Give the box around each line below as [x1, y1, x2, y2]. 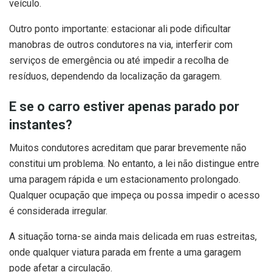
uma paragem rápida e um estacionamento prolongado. [9, 174, 240, 186]
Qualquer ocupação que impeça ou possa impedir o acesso [9, 189, 260, 202]
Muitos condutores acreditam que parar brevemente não [9, 142, 246, 154]
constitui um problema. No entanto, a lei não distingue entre [9, 158, 259, 170]
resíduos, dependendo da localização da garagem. [9, 70, 222, 82]
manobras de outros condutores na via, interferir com [9, 39, 233, 50]
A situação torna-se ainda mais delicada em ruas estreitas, [9, 231, 257, 243]
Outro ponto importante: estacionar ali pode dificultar [9, 23, 231, 35]
